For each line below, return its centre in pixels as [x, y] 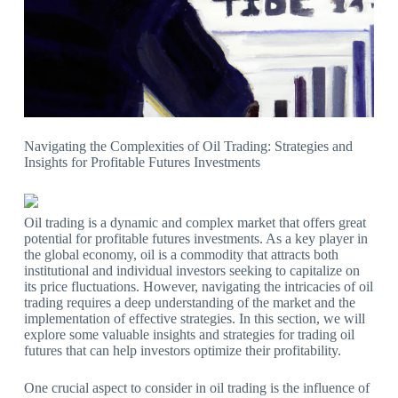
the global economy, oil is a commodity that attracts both [181, 255]
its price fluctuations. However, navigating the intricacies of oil [198, 287]
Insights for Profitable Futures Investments [142, 163]
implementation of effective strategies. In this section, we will [194, 319]
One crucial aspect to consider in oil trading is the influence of [196, 388]
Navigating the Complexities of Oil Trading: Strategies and [188, 147]
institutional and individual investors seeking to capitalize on [191, 271]
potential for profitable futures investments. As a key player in [195, 239]
